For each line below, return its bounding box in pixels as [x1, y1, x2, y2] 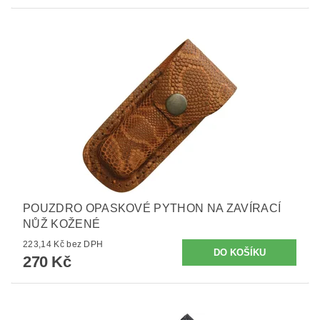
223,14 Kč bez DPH [66, 239, 104, 250]
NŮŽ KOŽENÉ [23, 218, 101, 231]
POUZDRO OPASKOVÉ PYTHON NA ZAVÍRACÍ [23, 202, 281, 215]
